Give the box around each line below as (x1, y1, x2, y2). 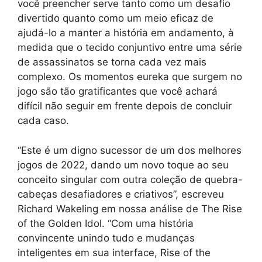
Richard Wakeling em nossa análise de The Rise (18, 202, 242, 215)
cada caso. (18, 115, 69, 127)
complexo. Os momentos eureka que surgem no (18, 71, 242, 83)
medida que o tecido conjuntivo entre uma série (18, 42, 242, 54)
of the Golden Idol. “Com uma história (18, 217, 194, 229)
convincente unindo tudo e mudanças (18, 232, 195, 244)
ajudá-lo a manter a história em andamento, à (18, 27, 234, 39)
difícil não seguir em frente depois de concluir (18, 100, 232, 112)
